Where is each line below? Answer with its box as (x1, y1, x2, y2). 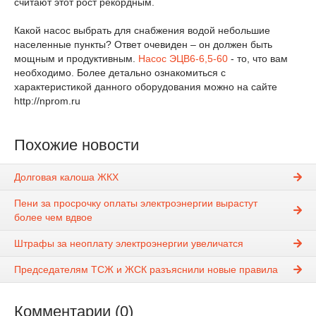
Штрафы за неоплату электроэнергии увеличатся (14, 238, 243, 250)
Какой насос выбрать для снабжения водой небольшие (14, 25, 270, 36)
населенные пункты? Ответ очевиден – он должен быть (14, 39, 272, 50)
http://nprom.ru (14, 95, 80, 107)
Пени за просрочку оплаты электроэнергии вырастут (14, 197, 257, 209)
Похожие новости (14, 136, 139, 154)
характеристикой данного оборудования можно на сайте (14, 81, 277, 92)
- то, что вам (228, 53, 288, 64)
